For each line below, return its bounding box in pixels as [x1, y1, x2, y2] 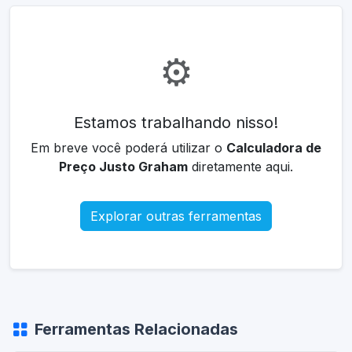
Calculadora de [226, 140, 321, 156]
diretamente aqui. [188, 159, 293, 174]
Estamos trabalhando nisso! [74, 113, 278, 132]
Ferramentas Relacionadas [35, 320, 238, 339]
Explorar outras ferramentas [90, 208, 262, 224]
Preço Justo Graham [59, 159, 188, 174]
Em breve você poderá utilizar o [31, 140, 226, 156]
